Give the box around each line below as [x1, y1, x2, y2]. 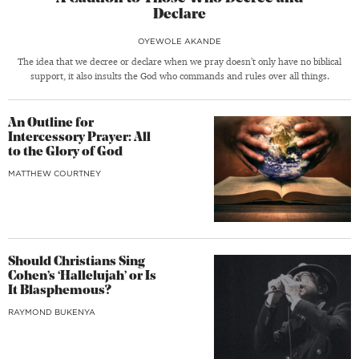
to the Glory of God [8, 146, 123, 159]
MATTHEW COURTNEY [8, 167, 101, 179]
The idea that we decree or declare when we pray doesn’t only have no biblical [18, 55, 341, 69]
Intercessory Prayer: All [8, 131, 151, 145]
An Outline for [8, 117, 94, 131]
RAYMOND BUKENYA [8, 305, 95, 317]
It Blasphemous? [8, 284, 111, 297]
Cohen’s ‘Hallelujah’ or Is [8, 269, 156, 283]
